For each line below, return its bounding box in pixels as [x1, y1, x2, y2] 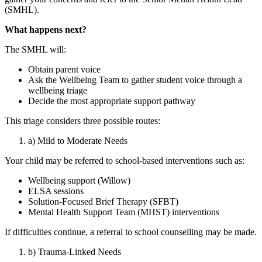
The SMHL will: [5, 44, 66, 55]
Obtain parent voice [28, 64, 101, 75]
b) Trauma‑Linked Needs [28, 247, 121, 257]
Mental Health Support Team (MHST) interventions [28, 207, 219, 218]
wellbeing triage [28, 85, 87, 96]
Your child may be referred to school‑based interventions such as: [5, 156, 244, 166]
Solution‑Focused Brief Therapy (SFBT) [28, 196, 178, 207]
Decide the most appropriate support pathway [28, 96, 195, 106]
